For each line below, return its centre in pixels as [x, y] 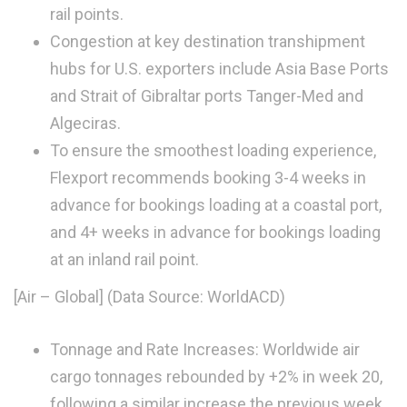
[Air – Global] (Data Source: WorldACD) [149, 296]
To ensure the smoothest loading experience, [213, 150]
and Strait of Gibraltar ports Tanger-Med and [207, 95]
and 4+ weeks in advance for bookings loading [215, 232]
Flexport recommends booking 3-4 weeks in [208, 177]
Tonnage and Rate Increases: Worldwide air [205, 349]
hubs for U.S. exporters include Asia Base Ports [219, 68]
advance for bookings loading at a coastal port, [216, 204]
